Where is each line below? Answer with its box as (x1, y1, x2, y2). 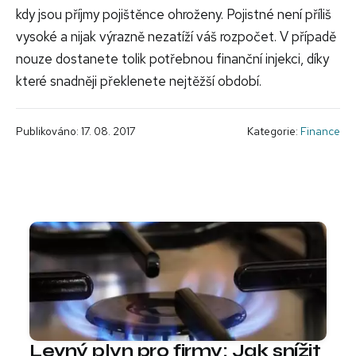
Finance (300, 123, 340, 138)
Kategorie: (247, 123, 300, 138)
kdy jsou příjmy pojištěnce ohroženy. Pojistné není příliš (16, 5, 331, 23)
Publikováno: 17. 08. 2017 (16, 123, 136, 138)
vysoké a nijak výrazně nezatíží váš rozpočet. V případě (16, 27, 336, 45)
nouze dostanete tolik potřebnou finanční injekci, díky (16, 49, 329, 68)
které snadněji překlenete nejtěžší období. (16, 72, 261, 90)
